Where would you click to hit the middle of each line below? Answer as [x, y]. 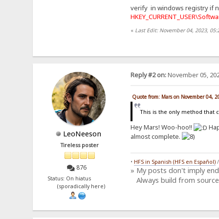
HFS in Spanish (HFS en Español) [175, 162]
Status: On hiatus [80, 179]
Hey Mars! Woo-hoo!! [162, 127]
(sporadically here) [80, 186]
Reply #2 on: [148, 75]
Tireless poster [80, 145]
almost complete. [156, 137]
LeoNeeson [82, 133]
